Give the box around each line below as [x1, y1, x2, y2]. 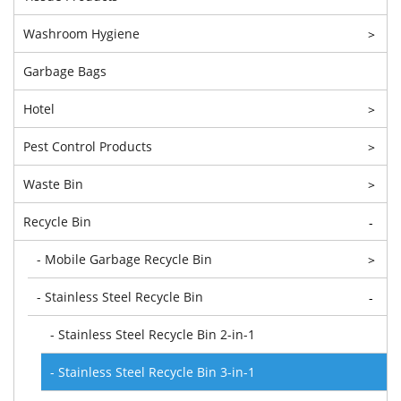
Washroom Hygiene [23, 24, 140, 42]
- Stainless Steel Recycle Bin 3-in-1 [50, 363, 255, 380]
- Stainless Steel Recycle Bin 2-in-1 [50, 325, 255, 343]
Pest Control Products [23, 137, 152, 155]
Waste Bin [23, 175, 83, 192]
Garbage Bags [23, 62, 107, 80]
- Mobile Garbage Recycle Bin [37, 250, 212, 268]
